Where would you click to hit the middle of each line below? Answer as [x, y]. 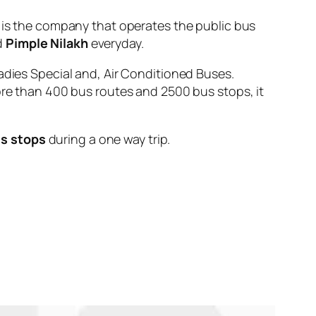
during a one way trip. [108, 139]
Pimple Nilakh [47, 43]
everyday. [116, 43]
